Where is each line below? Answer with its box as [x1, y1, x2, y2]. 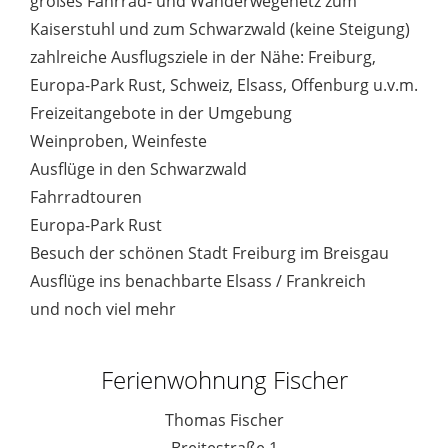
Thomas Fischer [164, 409, 284, 432]
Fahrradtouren [30, 186, 142, 209]
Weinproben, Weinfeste [30, 130, 207, 153]
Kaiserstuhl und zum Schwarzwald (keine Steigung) [30, 18, 410, 41]
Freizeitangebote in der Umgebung [30, 102, 292, 125]
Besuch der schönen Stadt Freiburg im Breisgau [30, 242, 389, 265]
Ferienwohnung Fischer [100, 363, 348, 397]
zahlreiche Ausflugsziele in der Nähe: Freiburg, [30, 46, 376, 69]
